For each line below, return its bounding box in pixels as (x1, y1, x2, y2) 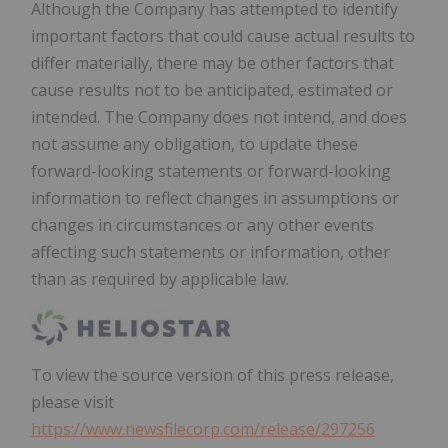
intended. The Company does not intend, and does (31, 105, 407, 128)
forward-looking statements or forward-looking (31, 159, 391, 182)
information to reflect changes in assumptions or (31, 186, 399, 209)
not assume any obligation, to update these (31, 132, 358, 155)
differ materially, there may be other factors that (31, 51, 394, 74)
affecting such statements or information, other (31, 240, 390, 263)
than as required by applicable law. (31, 267, 289, 290)
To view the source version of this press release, (31, 363, 394, 386)
